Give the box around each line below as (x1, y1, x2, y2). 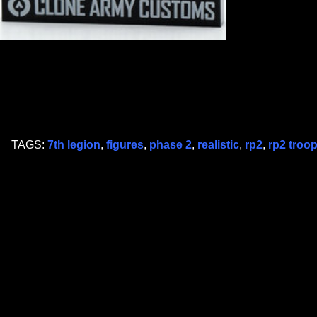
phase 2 (149, 139, 192, 151)
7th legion (47, 139, 100, 151)
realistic (197, 139, 239, 151)
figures (106, 139, 144, 151)
